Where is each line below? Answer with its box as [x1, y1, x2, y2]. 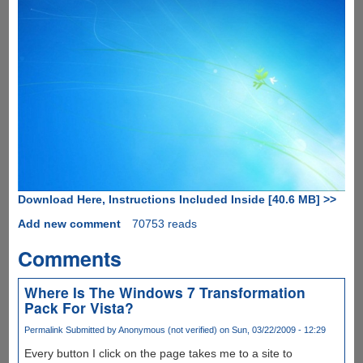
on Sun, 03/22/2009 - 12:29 [216, 324, 326, 335]
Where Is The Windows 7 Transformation [23, 281, 305, 302]
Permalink [23, 324, 63, 335]
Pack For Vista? [23, 297, 134, 318]
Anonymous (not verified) [117, 324, 217, 335]
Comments [17, 243, 122, 273]
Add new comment [17, 216, 121, 230]
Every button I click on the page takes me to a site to [23, 346, 293, 360]
